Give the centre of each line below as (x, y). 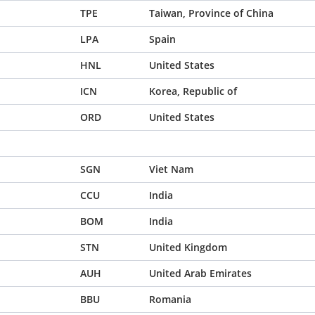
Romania (170, 299)
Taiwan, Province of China (211, 13)
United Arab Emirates (200, 273)
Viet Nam (171, 169)
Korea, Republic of (193, 91)
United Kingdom (188, 247)
